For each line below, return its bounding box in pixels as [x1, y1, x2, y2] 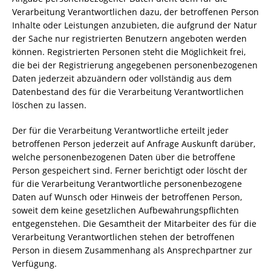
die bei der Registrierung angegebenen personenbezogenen [12, 59, 258, 71]
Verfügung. [12, 258, 57, 269]
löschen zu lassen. [12, 99, 87, 111]
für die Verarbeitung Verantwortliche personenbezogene [12, 178, 242, 189]
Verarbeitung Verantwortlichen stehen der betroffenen [12, 231, 235, 243]
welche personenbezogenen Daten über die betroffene [12, 151, 235, 163]
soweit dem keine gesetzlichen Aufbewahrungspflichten [12, 204, 239, 216]
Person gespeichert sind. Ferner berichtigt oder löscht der [12, 165, 247, 176]
